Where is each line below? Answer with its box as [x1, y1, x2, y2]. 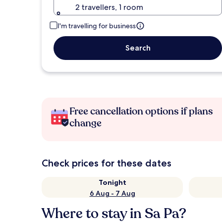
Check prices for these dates [42, 157, 171, 169]
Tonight [98, 178, 126, 187]
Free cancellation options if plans [69, 105, 213, 118]
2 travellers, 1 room [75, 2, 143, 12]
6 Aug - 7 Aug [89, 189, 135, 198]
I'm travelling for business [57, 21, 136, 30]
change [69, 116, 102, 130]
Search [125, 43, 151, 53]
